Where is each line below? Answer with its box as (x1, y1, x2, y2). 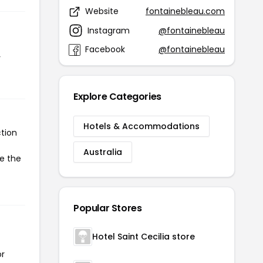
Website (85, 5, 119, 17)
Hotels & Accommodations (83, 120, 200, 132)
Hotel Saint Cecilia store (92, 231, 195, 242)
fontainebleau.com (146, 5, 225, 17)
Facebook (85, 43, 125, 55)
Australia (83, 146, 122, 158)
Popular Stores (73, 201, 142, 215)
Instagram (87, 24, 130, 36)
